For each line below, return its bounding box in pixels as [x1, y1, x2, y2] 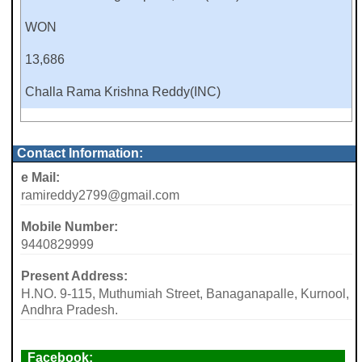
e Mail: [20, 170, 60, 185]
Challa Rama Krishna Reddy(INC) [24, 85, 221, 99]
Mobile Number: [20, 220, 118, 234]
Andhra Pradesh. [20, 303, 118, 318]
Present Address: [20, 269, 128, 284]
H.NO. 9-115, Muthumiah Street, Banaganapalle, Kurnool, [20, 287, 349, 301]
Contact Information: [16, 145, 143, 160]
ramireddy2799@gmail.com [20, 188, 179, 203]
